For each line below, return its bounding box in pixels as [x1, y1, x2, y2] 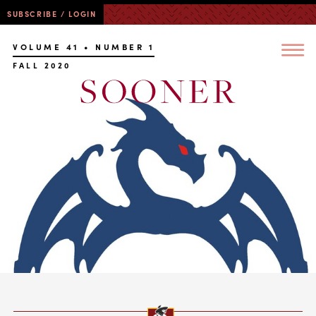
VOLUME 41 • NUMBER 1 [13, 41, 155, 52]
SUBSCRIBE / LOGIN [7, 8, 97, 19]
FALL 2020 [13, 60, 71, 71]
